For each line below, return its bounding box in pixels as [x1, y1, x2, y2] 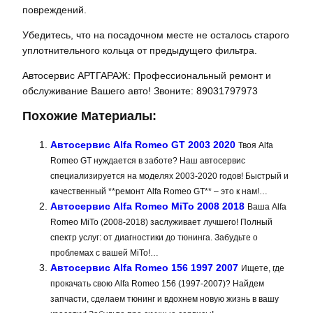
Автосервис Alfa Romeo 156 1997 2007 [50, 261, 238, 273]
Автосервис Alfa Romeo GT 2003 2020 [50, 138, 235, 150]
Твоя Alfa [238, 140, 273, 150]
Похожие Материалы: [22, 108, 156, 123]
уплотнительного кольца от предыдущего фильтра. [22, 45, 257, 57]
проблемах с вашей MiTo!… [50, 247, 159, 258]
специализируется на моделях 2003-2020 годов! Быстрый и [50, 170, 289, 181]
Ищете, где [241, 263, 284, 273]
